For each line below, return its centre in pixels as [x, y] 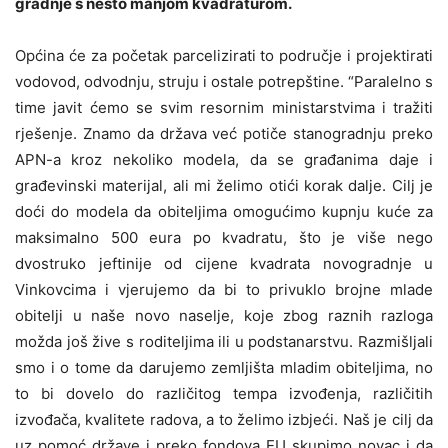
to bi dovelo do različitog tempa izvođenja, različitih [224, 393]
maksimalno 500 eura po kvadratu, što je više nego [224, 237]
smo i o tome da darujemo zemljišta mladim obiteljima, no [224, 367]
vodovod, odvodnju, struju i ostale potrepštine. [181, 81]
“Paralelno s [390, 81]
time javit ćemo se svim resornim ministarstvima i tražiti [224, 107]
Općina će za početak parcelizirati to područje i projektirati [224, 55]
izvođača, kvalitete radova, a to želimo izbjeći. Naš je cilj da [224, 419]
